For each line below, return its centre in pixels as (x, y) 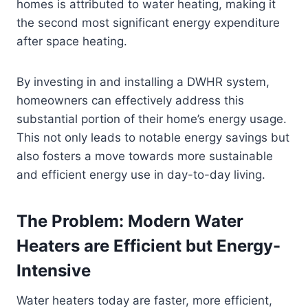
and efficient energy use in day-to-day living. (141, 175)
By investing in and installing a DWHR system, (143, 82)
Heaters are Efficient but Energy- (148, 246)
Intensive (54, 271)
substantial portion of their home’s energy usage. (152, 119)
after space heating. (72, 42)
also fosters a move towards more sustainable (145, 156)
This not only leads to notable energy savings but (153, 138)
